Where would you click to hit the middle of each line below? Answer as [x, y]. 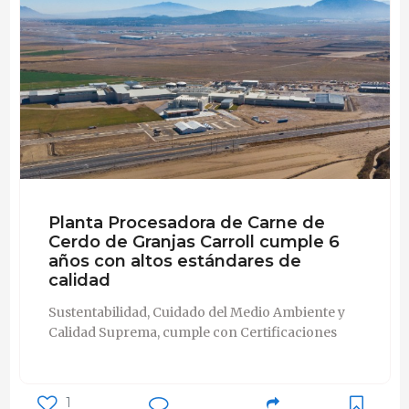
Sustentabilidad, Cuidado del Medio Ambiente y [196, 312]
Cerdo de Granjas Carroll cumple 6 [194, 241]
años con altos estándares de [174, 260]
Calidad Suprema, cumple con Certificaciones [192, 332]
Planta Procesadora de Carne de [186, 222]
